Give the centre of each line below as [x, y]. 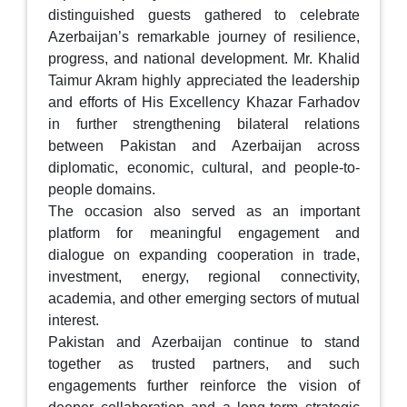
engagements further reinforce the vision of [204, 386]
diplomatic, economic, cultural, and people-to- [204, 168]
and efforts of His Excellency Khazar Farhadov [204, 103]
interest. [74, 321]
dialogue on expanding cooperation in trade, [204, 255]
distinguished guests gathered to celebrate [204, 15]
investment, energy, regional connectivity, [204, 277]
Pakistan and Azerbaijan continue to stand [204, 342]
